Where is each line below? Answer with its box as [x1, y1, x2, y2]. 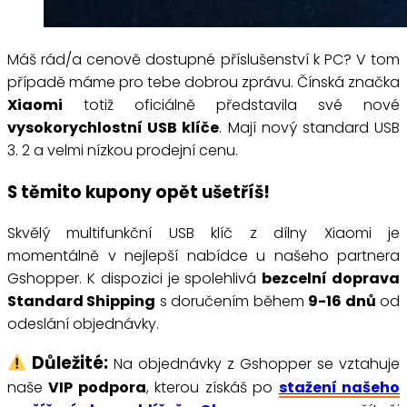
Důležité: [26, 351, 109, 376]
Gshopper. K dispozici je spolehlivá [7, 268, 263, 290]
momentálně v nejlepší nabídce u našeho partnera [7, 245, 400, 267]
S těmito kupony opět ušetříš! [7, 179, 270, 204]
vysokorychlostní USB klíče [7, 116, 220, 138]
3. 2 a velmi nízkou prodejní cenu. [7, 139, 238, 161]
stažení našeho [278, 377, 401, 399]
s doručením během [155, 291, 309, 313]
